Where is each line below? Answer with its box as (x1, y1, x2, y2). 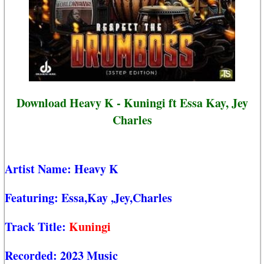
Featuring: (5, 189, 61, 207)
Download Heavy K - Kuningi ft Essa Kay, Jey (16, 94, 248, 111)
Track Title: (5, 218, 69, 236)
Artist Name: (5, 160, 74, 178)
